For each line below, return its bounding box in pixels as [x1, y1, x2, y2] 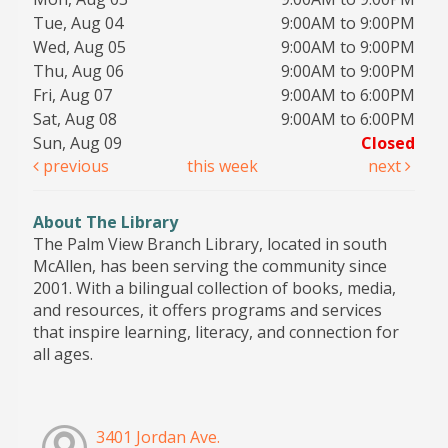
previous [38, 154, 109, 177]
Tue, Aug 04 [33, 11, 123, 34]
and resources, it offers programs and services [32, 298, 382, 321]
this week [186, 154, 258, 177]
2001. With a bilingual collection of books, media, [32, 276, 396, 299]
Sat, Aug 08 [33, 107, 117, 130]
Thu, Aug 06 [33, 59, 124, 82]
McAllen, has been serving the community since [32, 254, 387, 277]
